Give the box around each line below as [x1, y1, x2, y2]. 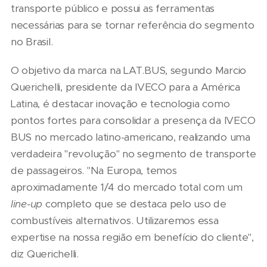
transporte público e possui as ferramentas [11, 2, 215, 15]
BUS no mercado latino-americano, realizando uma [11, 131, 250, 144]
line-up [11, 197, 45, 211]
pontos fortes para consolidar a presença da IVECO [11, 114, 256, 128]
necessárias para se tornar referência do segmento [11, 18, 254, 32]
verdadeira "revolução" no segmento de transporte [11, 147, 256, 161]
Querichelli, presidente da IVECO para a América [11, 80, 240, 94]
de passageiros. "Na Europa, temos [11, 164, 177, 178]
